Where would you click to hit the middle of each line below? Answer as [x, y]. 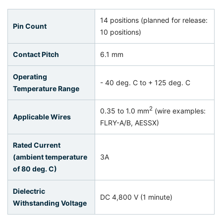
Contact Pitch [36, 54]
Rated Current [37, 145]
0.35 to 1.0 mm [125, 111]
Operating [30, 77]
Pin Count [30, 26]
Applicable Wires [42, 117]
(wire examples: [179, 111]
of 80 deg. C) [35, 169]
